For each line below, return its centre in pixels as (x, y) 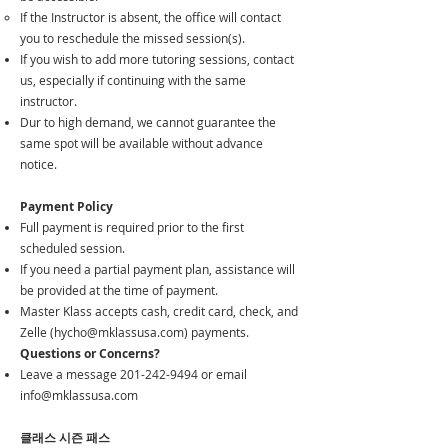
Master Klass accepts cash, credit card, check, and (159, 311)
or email (222, 374)
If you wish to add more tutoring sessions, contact (157, 59)
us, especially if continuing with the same (133, 80)
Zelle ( (37, 332)
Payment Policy (66, 206)
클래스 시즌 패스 (65, 437)
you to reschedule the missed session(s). (132, 38)
